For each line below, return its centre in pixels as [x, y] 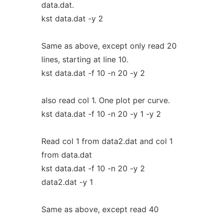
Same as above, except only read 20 [109, 46]
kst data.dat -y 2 [72, 18]
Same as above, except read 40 [100, 209]
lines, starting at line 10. [85, 59]
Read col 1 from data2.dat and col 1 [107, 141]
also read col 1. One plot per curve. [105, 100]
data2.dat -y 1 [67, 182]
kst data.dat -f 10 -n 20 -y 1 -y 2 [101, 114]
